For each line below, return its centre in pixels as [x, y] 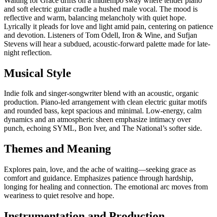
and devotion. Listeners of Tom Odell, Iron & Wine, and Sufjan [101, 35]
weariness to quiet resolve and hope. [59, 196]
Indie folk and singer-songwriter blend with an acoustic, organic [101, 93]
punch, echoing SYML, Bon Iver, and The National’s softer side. [103, 128]
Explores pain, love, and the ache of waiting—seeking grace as [100, 170]
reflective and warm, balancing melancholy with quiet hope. [95, 17]
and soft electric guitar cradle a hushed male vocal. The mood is [101, 9]
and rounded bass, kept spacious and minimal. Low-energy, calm [103, 111]
